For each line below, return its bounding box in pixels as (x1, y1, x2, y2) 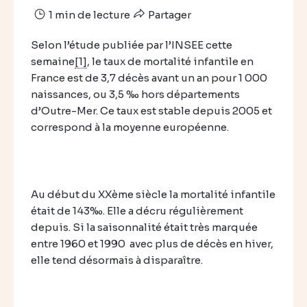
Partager (146, 8, 191, 21)
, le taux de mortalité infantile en (87, 55, 254, 68)
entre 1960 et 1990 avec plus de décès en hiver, (31, 237, 273, 250)
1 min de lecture (47, 8, 130, 21)
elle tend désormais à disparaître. (31, 254, 203, 267)
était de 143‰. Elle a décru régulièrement (31, 204, 243, 217)
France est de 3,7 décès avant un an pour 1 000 (31, 71, 267, 84)
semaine (31, 55, 75, 68)
